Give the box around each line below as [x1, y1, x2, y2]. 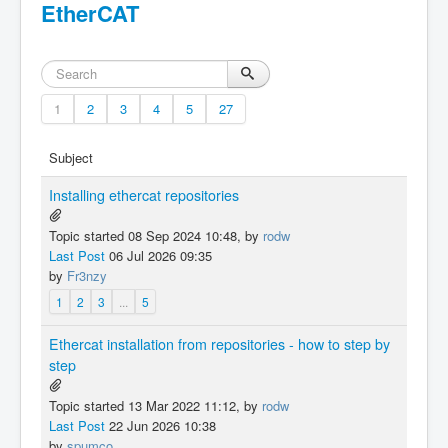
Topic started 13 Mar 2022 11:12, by [49, 396, 262, 415]
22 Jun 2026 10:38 [105, 416, 216, 435]
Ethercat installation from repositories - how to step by [49, 334, 390, 354]
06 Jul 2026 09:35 [105, 246, 212, 265]
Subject [49, 148, 93, 167]
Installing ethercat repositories [49, 185, 239, 205]
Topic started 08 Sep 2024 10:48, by [49, 226, 263, 245]
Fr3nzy [67, 266, 107, 285]
